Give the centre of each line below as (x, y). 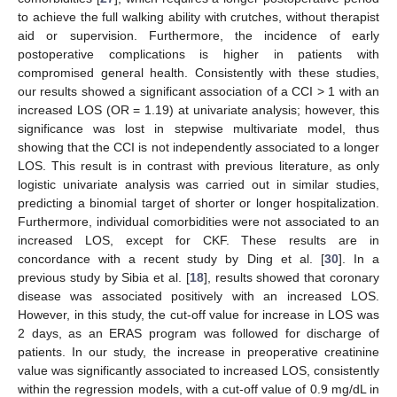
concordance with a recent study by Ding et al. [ (171, 258)
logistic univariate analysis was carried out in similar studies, (198, 184)
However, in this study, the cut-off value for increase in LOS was (198, 314)
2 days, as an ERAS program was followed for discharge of (198, 333)
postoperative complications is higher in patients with (198, 54)
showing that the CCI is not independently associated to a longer (198, 147)
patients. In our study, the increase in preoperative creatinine (198, 351)
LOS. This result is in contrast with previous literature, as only (198, 165)
